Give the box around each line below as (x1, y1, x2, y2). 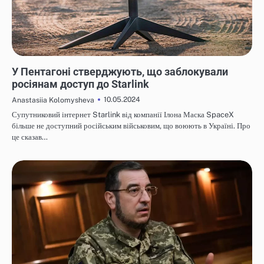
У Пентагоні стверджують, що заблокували (12, 65, 228, 78)
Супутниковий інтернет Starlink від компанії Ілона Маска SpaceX (12, 110, 234, 119)
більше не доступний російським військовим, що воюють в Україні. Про (12, 121, 250, 130)
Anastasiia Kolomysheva (12, 95, 94, 104)
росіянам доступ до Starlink (12, 77, 149, 90)
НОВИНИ (16, 57, 42, 64)
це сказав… (12, 132, 48, 141)
